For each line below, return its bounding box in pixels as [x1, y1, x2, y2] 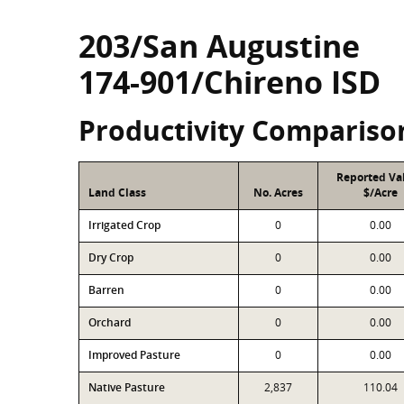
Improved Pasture [88, 347, 180, 363]
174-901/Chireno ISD [78, 61, 381, 103]
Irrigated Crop [88, 217, 161, 233]
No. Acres [253, 185, 303, 200]
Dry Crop [88, 250, 133, 265]
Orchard [88, 315, 131, 330]
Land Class [88, 185, 146, 200]
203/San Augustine [78, 25, 360, 67]
